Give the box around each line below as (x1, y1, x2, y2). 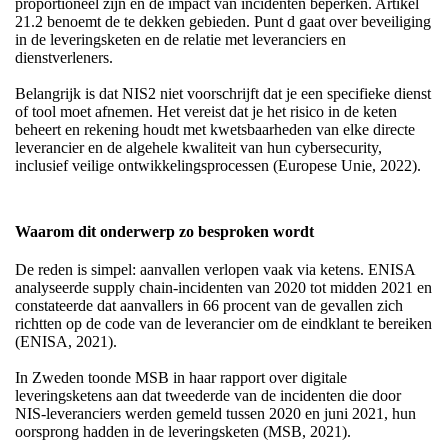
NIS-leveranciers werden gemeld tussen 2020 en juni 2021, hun (15, 405, 416, 423)
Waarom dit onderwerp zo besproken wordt (15, 223, 314, 241)
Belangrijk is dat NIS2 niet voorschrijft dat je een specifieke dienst (15, 85, 431, 103)
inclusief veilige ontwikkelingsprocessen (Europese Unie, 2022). (15, 157, 421, 175)
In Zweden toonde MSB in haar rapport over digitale (15, 369, 347, 387)
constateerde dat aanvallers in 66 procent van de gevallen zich (15, 297, 403, 315)
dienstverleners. (15, 49, 113, 67)
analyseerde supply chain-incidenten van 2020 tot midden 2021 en (15, 279, 432, 297)
